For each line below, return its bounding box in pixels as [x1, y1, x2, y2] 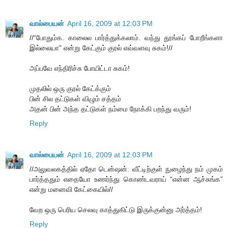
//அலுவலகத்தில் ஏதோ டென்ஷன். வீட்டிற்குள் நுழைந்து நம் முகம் [30, 164, 223, 173]
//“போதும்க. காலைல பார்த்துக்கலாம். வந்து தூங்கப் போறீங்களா [30, 33, 223, 42]
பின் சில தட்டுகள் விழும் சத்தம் [30, 94, 121, 103]
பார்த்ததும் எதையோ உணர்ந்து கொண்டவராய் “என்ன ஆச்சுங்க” [30, 175, 223, 183]
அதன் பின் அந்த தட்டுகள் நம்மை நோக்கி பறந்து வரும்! [30, 104, 191, 113]
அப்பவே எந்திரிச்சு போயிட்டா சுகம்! [30, 64, 130, 72]
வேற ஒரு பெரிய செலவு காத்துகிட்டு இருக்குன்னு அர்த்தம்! [30, 205, 202, 214]
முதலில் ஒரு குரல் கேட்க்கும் [30, 84, 111, 93]
